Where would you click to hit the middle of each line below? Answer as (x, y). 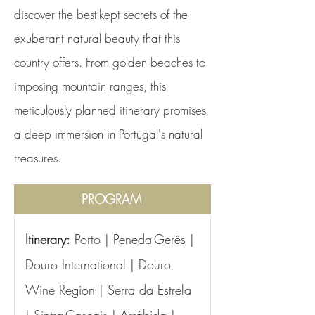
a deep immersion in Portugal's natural (108, 134)
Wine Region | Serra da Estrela (110, 290)
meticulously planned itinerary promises (110, 110)
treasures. (38, 158)
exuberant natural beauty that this (97, 38)
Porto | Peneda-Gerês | (134, 239)
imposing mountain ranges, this (90, 86)
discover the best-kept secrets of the (101, 14)
